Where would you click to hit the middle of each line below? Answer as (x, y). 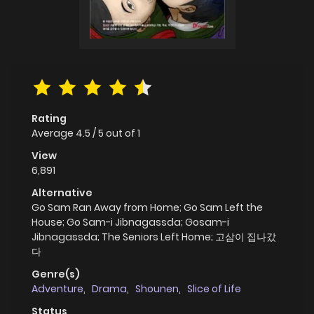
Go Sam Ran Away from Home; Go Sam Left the (147, 207)
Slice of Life (214, 288)
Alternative (62, 192)
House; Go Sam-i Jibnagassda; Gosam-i (130, 222)
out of (122, 133)
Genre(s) (56, 274)
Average (54, 133)
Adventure (57, 288)
